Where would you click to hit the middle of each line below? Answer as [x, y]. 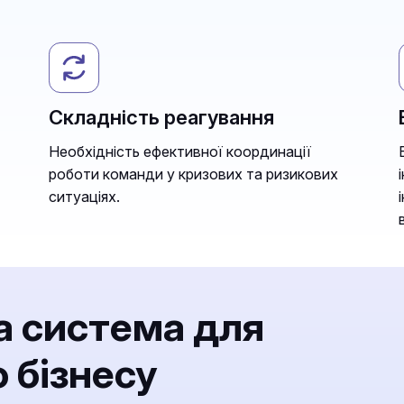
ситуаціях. [84, 196]
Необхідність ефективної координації [180, 151]
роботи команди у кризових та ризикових [193, 174]
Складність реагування [161, 117]
